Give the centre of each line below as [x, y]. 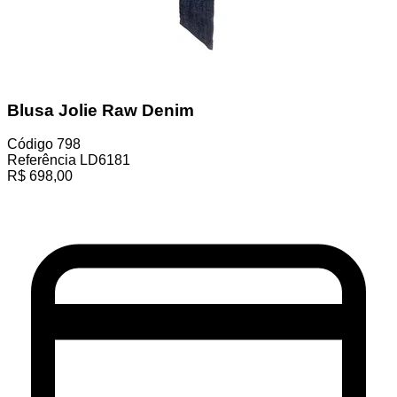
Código [30, 144]
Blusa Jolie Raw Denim [101, 110]
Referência [42, 160]
